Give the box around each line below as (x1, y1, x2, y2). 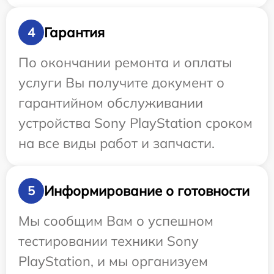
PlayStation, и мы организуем (18, 253, 208, 270)
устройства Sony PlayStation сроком (18, 114, 253, 132)
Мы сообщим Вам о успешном (18, 212, 213, 230)
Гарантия (44, 23, 105, 41)
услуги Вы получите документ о (18, 74, 224, 92)
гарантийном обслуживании (18, 94, 203, 112)
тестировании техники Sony (18, 232, 199, 250)
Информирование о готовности (44, 182, 250, 199)
